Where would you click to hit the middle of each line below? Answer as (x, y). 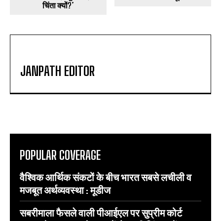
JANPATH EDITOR (57, 71)
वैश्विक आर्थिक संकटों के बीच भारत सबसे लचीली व (106, 177)
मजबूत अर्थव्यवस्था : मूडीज (65, 190)
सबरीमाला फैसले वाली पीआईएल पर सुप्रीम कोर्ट (101, 213)
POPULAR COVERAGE (60, 155)
